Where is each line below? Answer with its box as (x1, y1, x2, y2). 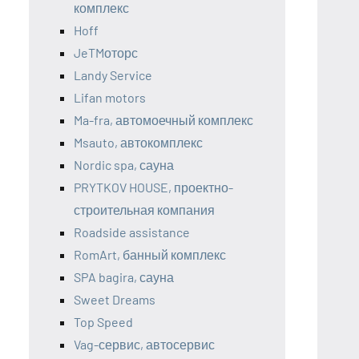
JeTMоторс (74, 44, 138, 60)
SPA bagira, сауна (74, 268, 174, 284)
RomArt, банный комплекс (74, 246, 226, 262)
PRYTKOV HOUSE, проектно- (74, 179, 233, 195)
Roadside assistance (74, 224, 190, 240)
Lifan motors (74, 89, 146, 105)
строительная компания (74, 201, 215, 217)
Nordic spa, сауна (74, 156, 174, 172)
